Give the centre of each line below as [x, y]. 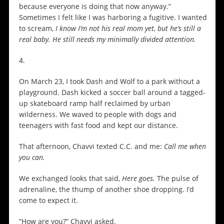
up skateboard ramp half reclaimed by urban [94, 103]
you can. [33, 157]
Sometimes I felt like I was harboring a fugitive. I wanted [113, 17]
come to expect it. [48, 200]
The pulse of [177, 178]
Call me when [185, 146]
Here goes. [139, 178]
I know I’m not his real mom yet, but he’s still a [128, 28]
